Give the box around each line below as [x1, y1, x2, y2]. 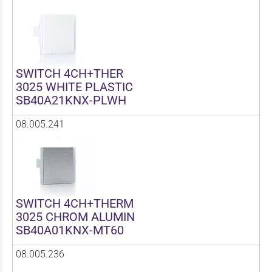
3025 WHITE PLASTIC [16, 79, 133, 94]
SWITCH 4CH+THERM [16, 195, 134, 211]
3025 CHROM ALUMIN [16, 209, 135, 224]
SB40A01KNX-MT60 [16, 222, 124, 237]
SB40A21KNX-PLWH [16, 92, 126, 107]
